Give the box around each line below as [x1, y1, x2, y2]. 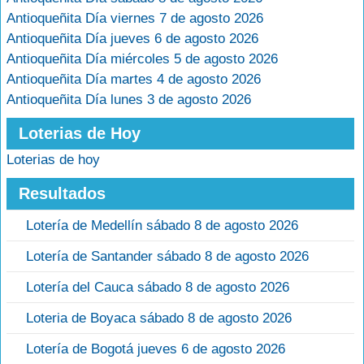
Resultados [19, 184, 106, 202]
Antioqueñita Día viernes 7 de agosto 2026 [6, 11, 263, 26]
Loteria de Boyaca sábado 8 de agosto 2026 [26, 310, 292, 326]
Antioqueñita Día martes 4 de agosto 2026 [6, 71, 261, 87]
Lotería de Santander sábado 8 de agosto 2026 [26, 249, 309, 264]
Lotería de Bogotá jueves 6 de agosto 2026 [26, 341, 285, 357]
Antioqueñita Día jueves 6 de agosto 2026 [6, 31, 258, 46]
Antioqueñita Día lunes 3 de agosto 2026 [6, 92, 251, 107]
